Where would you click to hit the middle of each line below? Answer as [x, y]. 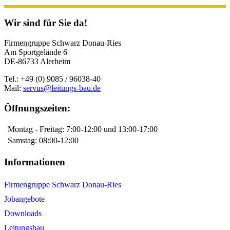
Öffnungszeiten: [37, 108]
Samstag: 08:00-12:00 [42, 141]
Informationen [35, 162]
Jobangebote [24, 199]
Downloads [23, 213]
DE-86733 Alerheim [37, 61]
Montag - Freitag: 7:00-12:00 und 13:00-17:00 [82, 129]
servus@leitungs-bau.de [62, 88]
